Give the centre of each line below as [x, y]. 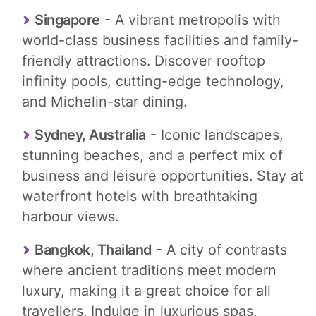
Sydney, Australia [90, 134]
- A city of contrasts [219, 249]
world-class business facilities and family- [160, 41]
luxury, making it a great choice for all [146, 290]
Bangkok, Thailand [93, 249]
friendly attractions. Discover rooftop [144, 61]
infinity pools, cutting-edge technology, [153, 81]
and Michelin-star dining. [104, 102]
